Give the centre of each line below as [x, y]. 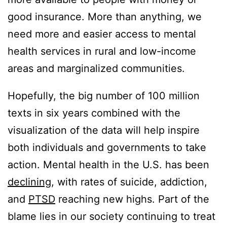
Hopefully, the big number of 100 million [104, 96]
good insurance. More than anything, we [105, 16]
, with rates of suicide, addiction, [129, 182]
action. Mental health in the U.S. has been [108, 164]
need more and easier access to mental [102, 34]
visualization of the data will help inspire [104, 130]
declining [29, 182]
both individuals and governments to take [107, 147]
